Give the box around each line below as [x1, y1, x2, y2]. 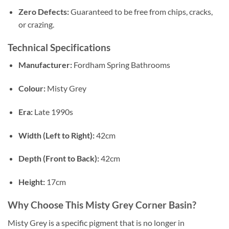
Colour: [18, 83, 45, 93]
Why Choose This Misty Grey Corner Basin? [8, 198, 196, 211]
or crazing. [18, 19, 54, 29]
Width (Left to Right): [18, 130, 95, 140]
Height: [18, 177, 45, 187]
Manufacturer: [18, 60, 72, 70]
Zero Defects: [18, 6, 69, 16]
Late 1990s [32, 106, 73, 117]
